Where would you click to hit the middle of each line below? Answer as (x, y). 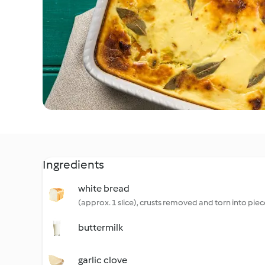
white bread (104, 188)
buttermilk (101, 227)
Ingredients (73, 164)
